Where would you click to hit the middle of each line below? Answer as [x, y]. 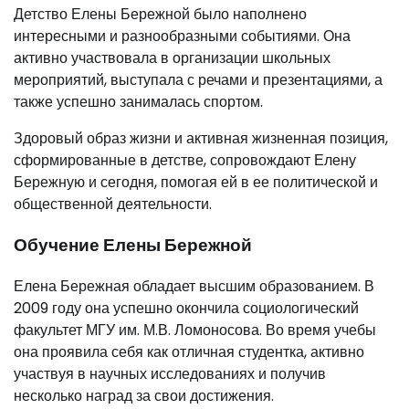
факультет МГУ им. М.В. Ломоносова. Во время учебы [195, 330]
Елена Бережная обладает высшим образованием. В [194, 286]
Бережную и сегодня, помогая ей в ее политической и [196, 183]
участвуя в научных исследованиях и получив [170, 373]
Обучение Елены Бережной [133, 245]
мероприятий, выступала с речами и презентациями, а [198, 80]
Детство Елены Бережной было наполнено [160, 15]
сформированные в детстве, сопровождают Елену [185, 161]
